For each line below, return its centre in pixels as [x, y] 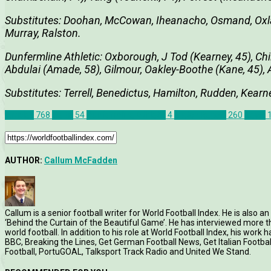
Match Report [200, 115]
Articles [19, 115]
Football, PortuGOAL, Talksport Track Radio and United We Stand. [128, 252]
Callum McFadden [81, 160]
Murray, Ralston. [43, 33]
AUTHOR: [24, 160]
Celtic [63, 115]
